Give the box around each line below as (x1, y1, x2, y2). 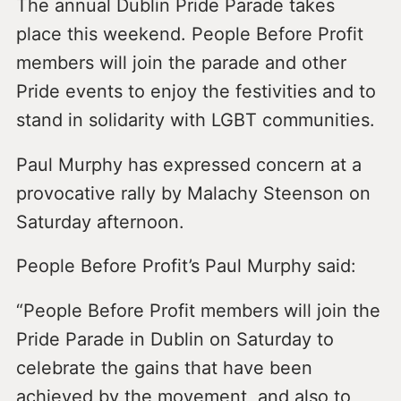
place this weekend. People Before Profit (15, 22, 363, 45)
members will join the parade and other (15, 51, 346, 73)
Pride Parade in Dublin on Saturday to (15, 328, 334, 351)
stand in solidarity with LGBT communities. (15, 108, 375, 131)
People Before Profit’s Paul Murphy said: (15, 255, 356, 277)
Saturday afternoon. (15, 210, 184, 233)
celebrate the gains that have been (15, 357, 312, 380)
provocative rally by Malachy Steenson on (15, 182, 371, 204)
